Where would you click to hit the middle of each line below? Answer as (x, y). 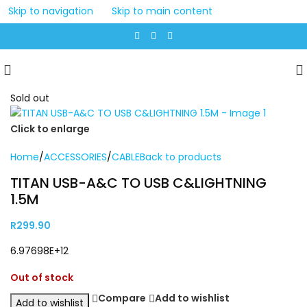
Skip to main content (162, 11)
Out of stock (42, 277)
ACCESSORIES (75, 157)
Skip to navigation (50, 11)
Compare (122, 298)
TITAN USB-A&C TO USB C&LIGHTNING (138, 183)
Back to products (181, 157)
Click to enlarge (50, 128)
